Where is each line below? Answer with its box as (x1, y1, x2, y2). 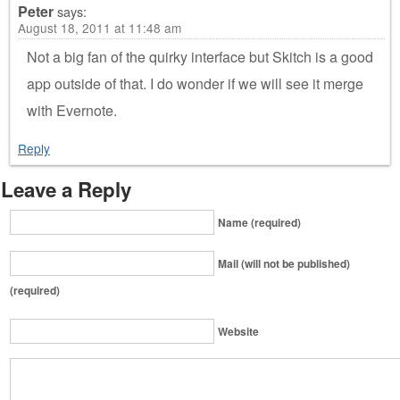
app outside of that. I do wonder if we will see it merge (27, 72, 363, 94)
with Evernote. (27, 99, 117, 121)
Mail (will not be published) (218, 254, 350, 271)
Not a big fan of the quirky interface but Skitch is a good (27, 46, 373, 67)
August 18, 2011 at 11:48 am (18, 18, 181, 37)
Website (218, 322, 259, 339)
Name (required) (218, 213, 301, 230)
